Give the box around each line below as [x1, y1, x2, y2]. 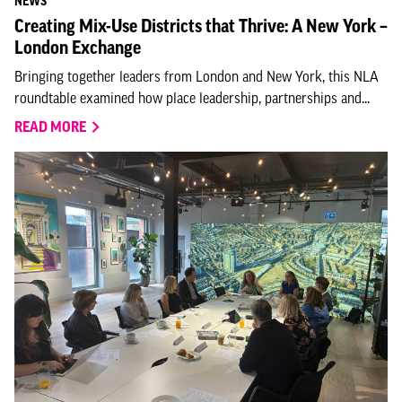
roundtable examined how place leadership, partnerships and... [14, 90, 370, 106]
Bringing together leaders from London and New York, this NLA [14, 68, 379, 84]
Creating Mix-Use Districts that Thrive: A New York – [14, 16, 388, 36]
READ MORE [14, 118, 86, 135]
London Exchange [14, 38, 141, 57]
